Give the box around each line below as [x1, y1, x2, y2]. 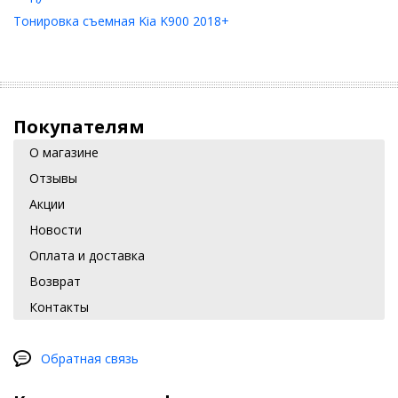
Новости [29, 221, 82, 238]
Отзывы [29, 170, 77, 187]
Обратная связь [41, 350, 139, 367]
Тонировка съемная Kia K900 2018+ [13, 12, 229, 29]
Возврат [29, 273, 81, 290]
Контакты [29, 298, 89, 315]
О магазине [29, 144, 99, 161]
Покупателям [13, 115, 145, 139]
